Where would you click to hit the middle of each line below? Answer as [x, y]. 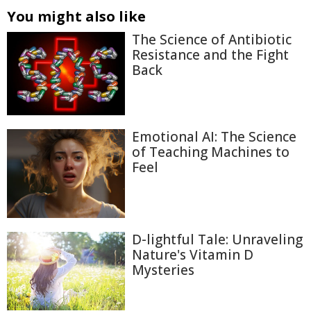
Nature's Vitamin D [193, 254]
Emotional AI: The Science [214, 136]
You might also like [76, 16]
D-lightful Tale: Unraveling [217, 239]
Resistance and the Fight [210, 55]
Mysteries [163, 270]
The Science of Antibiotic [212, 40]
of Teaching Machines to [211, 152]
